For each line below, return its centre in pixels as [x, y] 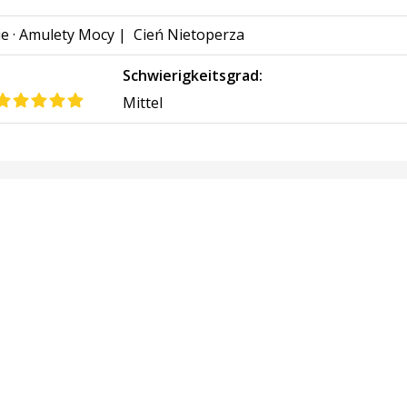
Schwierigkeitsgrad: [193, 75]
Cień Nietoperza [189, 34]
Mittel [143, 102]
